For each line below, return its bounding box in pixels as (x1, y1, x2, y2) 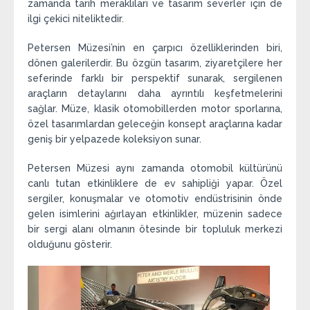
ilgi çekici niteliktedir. (28, 12, 124, 24)
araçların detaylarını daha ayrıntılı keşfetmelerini (28, 87, 282, 99)
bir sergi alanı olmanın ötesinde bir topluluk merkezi (28, 223, 282, 235)
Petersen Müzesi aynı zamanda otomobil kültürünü (28, 162, 282, 174)
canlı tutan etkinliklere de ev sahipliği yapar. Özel (28, 177, 282, 189)
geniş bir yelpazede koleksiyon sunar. (28, 133, 201, 145)
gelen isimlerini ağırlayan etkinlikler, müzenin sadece (28, 208, 282, 219)
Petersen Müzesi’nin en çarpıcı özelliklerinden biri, (28, 42, 282, 53)
